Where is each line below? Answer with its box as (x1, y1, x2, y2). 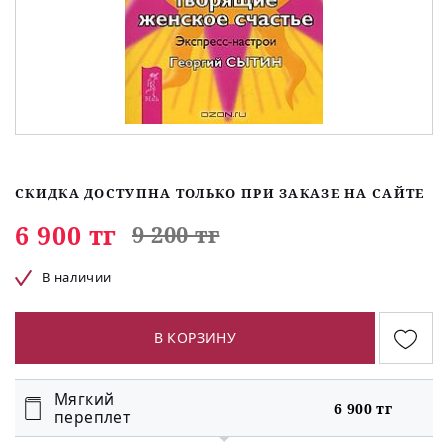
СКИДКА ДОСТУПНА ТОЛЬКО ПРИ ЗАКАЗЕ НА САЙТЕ (15, 184, 425, 203)
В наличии (42, 268, 112, 287)
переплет (54, 406, 131, 429)
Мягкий (54, 388, 115, 411)
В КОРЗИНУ (153, 328, 237, 348)
